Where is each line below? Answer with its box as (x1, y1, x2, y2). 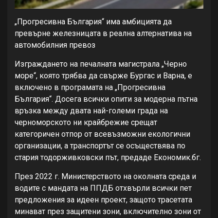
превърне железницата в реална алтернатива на (15, 29, 192, 38)
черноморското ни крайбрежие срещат (15, 118, 157, 127)
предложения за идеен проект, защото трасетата (15, 195, 192, 205)
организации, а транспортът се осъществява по (15, 141, 185, 151)
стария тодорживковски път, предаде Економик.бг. (15, 153, 201, 163)
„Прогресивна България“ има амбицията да (15, 17, 172, 27)
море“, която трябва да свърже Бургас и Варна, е (15, 71, 192, 81)
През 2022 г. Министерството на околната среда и (15, 172, 196, 182)
